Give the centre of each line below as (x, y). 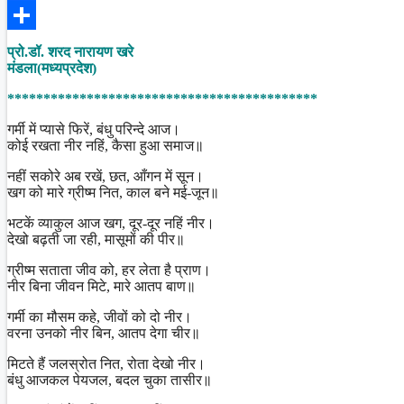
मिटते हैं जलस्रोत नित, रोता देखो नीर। (106, 363)
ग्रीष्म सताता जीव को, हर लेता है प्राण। (109, 270)
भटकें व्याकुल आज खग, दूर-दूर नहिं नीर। (111, 223)
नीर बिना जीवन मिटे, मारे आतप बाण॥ (101, 286)
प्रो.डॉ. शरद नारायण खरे (70, 51)
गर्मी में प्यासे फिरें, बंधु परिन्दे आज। (94, 129)
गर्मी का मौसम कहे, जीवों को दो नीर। (100, 317)
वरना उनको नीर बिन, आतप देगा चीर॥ (104, 333)
